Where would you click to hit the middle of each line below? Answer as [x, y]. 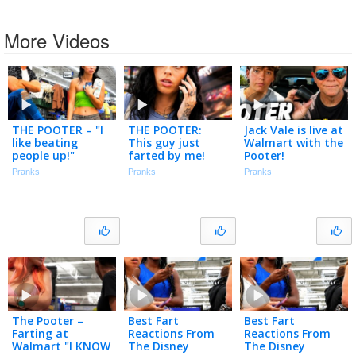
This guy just [164, 142]
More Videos [57, 40]
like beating [45, 142]
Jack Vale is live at [293, 130]
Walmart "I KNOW [61, 346]
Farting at [40, 333]
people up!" [43, 155]
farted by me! [166, 155]
